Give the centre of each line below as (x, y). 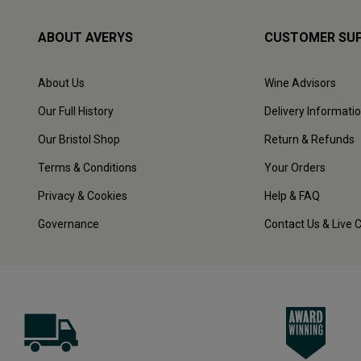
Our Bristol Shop (79, 140)
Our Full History (76, 112)
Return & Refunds (309, 140)
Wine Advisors (300, 83)
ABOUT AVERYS (86, 38)
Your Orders (295, 168)
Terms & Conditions (88, 168)
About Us (62, 83)
